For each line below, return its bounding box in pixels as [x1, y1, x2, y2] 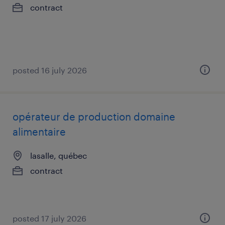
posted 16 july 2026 [13, 65, 87, 75]
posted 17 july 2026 [13, 213, 86, 223]
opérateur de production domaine [13, 110, 175, 123]
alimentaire [13, 126, 66, 138]
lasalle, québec [30, 151, 87, 160]
